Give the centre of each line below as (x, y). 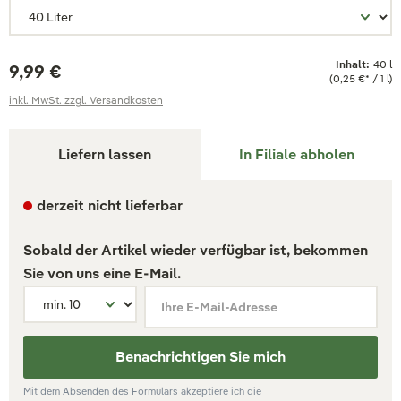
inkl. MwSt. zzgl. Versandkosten (86, 100)
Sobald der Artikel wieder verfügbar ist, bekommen (196, 250)
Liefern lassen (105, 154)
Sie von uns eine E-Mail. (102, 273)
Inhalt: (353, 64)
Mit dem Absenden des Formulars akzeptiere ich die (142, 391)
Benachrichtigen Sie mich (200, 357)
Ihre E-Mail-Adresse (219, 307)
